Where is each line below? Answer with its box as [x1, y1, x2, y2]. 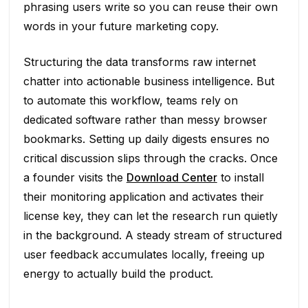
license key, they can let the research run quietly [23, 208, 278, 223]
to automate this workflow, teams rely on [23, 93, 238, 107]
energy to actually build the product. [23, 266, 213, 280]
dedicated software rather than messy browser [23, 112, 267, 126]
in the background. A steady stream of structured [23, 228, 282, 242]
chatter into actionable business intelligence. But [23, 74, 274, 88]
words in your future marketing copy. [23, 19, 219, 33]
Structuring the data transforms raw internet [23, 54, 256, 69]
